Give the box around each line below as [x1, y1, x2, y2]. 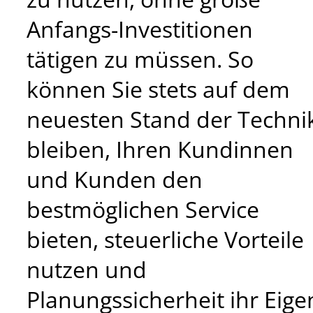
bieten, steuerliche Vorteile [27, 224, 304, 254]
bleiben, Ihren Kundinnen [27, 133, 293, 164]
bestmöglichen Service [27, 194, 259, 224]
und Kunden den [27, 163, 203, 194]
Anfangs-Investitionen [27, 13, 253, 44]
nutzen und [27, 254, 147, 284]
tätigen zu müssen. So [27, 43, 254, 74]
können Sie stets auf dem [27, 73, 290, 104]
